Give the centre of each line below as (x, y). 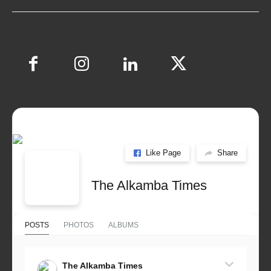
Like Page (163, 153)
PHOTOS (79, 225)
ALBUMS (123, 225)
